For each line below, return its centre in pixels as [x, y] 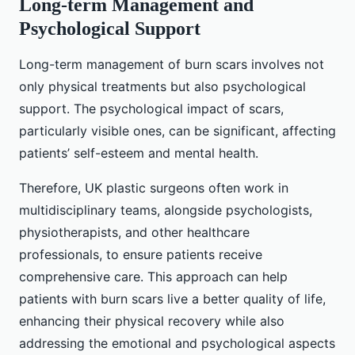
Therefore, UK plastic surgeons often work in [154, 188]
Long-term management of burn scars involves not [172, 65]
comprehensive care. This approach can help [153, 277]
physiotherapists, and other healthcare [134, 233]
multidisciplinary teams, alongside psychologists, [166, 210]
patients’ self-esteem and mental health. [139, 153]
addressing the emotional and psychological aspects [177, 344]
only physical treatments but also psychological [162, 87]
